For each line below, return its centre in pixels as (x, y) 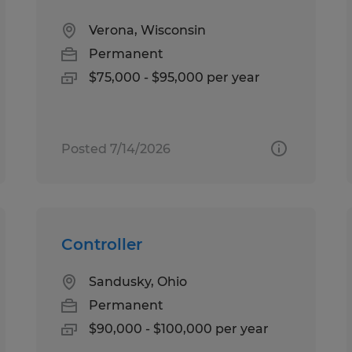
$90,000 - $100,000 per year (179, 328)
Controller (102, 244)
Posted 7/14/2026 (116, 148)
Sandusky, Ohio (138, 281)
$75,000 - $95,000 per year (175, 77)
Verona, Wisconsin (148, 30)
